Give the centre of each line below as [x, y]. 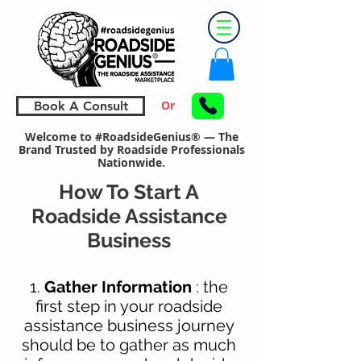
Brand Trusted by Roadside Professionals [131, 149]
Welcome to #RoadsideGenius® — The [131, 136]
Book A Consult [81, 106]
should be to [71, 344]
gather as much [178, 344]
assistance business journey [129, 325]
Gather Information [118, 286]
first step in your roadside [129, 306]
